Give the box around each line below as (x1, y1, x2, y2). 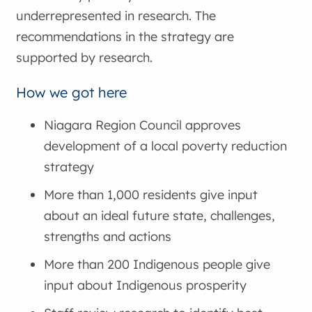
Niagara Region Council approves (44, 116, 242, 133)
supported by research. (16, 49, 153, 66)
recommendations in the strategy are (16, 29, 235, 45)
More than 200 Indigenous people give (44, 256, 271, 272)
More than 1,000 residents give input (44, 186, 258, 203)
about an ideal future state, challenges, (44, 207, 276, 224)
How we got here (16, 83, 127, 101)
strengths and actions (44, 228, 172, 244)
